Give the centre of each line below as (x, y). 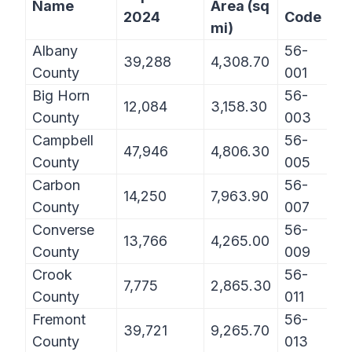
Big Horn (61, 96)
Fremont (59, 320)
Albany (55, 51)
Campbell (63, 141)
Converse (63, 230)
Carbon (56, 185)
